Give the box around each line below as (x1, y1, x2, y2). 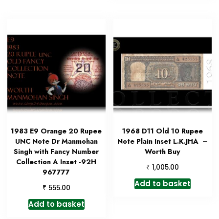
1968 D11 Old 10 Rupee (122, 126, 203, 136)
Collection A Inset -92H (16, 157, 97, 167)
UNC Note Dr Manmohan (15, 136, 98, 147)
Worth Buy (145, 147, 181, 157)
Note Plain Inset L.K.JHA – (117, 136, 208, 147)
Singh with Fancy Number (14, 147, 99, 157)
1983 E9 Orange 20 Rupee (11, 126, 102, 136)
